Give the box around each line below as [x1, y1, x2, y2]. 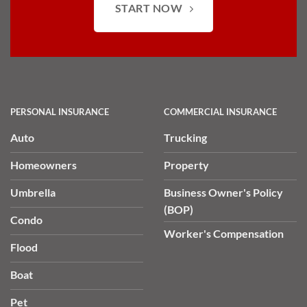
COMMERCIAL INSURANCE [164, 106, 277, 117]
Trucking [164, 130, 207, 144]
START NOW [114, 2, 183, 15]
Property [164, 158, 209, 171]
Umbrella [10, 185, 56, 199]
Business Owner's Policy [164, 185, 283, 199]
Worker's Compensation [164, 227, 284, 241]
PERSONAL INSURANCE [10, 106, 109, 117]
